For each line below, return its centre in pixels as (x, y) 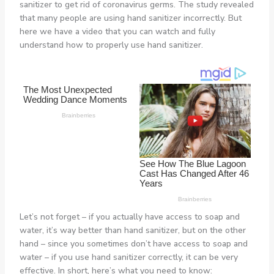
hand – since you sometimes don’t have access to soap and (133, 243)
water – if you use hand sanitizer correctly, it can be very (128, 257)
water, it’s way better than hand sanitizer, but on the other (132, 230)
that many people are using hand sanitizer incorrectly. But (130, 18)
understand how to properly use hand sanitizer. (111, 45)
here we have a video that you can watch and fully (117, 31)
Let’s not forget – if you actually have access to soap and (129, 217)
